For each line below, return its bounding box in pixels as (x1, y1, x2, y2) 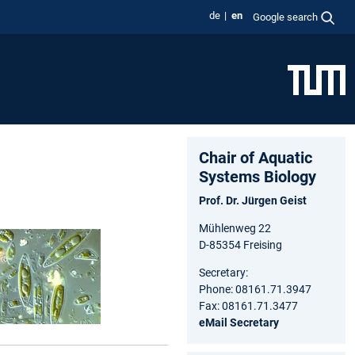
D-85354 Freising (199, 238, 282, 251)
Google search (253, 10, 319, 23)
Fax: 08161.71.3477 (199, 299, 298, 312)
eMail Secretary (199, 315, 279, 329)
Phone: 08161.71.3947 (199, 282, 311, 296)
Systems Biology (199, 166, 316, 186)
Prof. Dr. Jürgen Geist (199, 193, 307, 207)
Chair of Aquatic (199, 147, 312, 167)
